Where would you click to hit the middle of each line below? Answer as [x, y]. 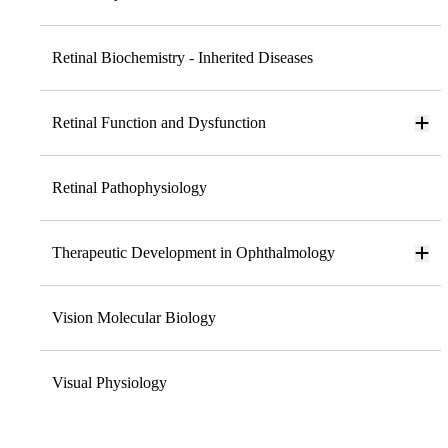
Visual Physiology [109, 383]
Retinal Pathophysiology [129, 188]
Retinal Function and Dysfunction [159, 123]
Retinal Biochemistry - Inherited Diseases [182, 58]
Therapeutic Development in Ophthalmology [193, 253]
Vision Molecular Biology [134, 318]
